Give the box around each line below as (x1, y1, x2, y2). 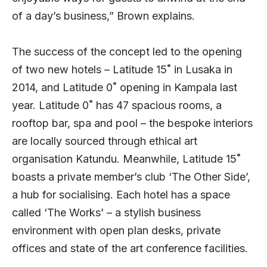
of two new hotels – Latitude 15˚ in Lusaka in (12, 63, 232, 76)
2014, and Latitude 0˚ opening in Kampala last (12, 81, 237, 94)
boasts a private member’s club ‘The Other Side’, (12, 170, 250, 184)
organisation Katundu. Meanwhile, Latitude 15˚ (12, 153, 241, 166)
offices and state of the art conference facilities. (12, 242, 248, 255)
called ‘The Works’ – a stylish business (12, 206, 201, 219)
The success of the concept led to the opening (12, 45, 242, 58)
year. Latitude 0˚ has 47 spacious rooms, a (12, 99, 222, 112)
